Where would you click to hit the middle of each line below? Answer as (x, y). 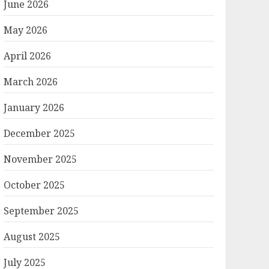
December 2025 (39, 133)
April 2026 (27, 56)
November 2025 (40, 159)
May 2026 (25, 30)
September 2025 (41, 211)
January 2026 (34, 107)
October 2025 (34, 185)
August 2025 (32, 237)
